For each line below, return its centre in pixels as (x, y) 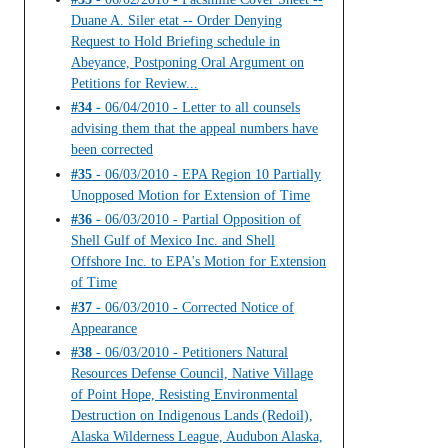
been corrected (112, 150)
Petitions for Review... (134, 83)
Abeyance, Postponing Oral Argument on (187, 62)
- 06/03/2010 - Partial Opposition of (196, 220)
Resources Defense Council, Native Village (192, 374)
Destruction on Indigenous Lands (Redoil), (192, 416)
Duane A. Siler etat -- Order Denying (176, 20)
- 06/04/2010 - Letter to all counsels (196, 108)
